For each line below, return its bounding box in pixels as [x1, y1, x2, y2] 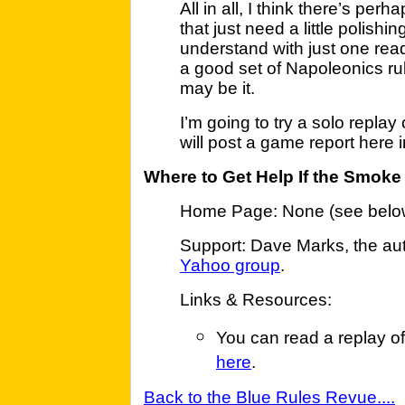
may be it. [180, 79, 255, 98]
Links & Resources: [180, 290, 332, 309]
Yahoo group [180, 256, 280, 275]
